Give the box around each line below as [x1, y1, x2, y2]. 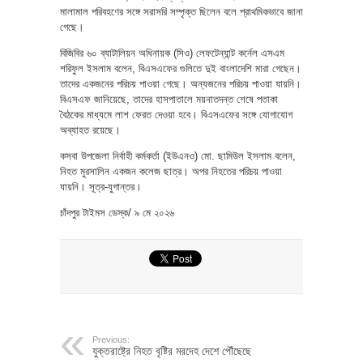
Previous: [92, 334, 130, 344]
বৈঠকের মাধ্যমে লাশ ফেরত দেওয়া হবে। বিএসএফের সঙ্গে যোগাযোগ [60, 108, 293, 121]
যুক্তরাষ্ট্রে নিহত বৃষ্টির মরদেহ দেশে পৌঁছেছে [92, 344, 251, 357]
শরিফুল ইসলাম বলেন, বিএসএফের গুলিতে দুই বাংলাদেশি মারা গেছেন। [60, 62, 301, 75]
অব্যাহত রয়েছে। [60, 123, 121, 136]
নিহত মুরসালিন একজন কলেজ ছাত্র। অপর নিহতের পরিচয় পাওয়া [60, 164, 282, 177]
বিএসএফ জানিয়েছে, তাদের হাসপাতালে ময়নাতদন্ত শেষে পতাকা [60, 92, 278, 105]
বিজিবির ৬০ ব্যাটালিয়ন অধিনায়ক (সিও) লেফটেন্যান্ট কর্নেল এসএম [60, 46, 284, 59]
